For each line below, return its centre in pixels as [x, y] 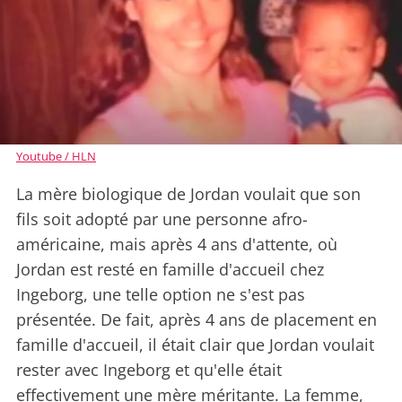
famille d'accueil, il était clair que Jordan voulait [195, 344]
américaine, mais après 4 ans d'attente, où [177, 244]
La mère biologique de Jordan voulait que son [188, 193]
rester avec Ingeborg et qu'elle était [149, 369]
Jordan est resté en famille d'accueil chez [170, 269]
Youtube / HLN [56, 156]
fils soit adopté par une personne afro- [162, 218]
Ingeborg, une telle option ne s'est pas [161, 294]
